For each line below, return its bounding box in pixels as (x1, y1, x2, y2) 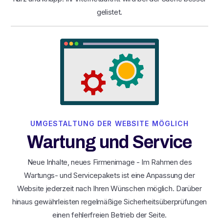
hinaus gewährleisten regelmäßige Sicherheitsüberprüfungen (12, 197, 207, 206)
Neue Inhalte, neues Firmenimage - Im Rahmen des (27, 157, 192, 167)
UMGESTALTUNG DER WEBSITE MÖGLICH (30, 119, 189, 128)
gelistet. (96, 7, 123, 17)
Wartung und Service (27, 132, 192, 152)
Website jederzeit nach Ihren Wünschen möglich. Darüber (17, 183, 202, 193)
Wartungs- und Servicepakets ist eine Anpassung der (24, 170, 195, 180)
